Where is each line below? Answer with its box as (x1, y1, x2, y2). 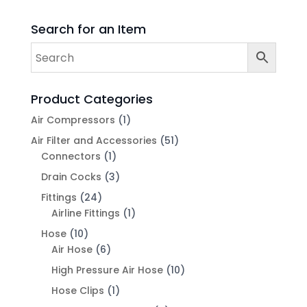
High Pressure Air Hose (51, 263, 163, 278)
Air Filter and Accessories (30, 134, 157, 148)
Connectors (40, 149, 101, 164)
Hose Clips (51, 284, 104, 298)
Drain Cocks (40, 170, 101, 184)
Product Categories (30, 90, 153, 108)
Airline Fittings (51, 206, 120, 221)
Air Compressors (30, 113, 115, 127)
